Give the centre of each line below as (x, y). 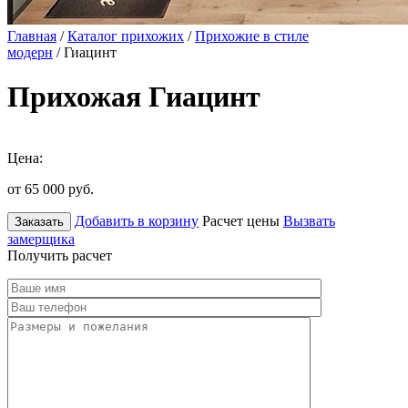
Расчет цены (241, 220)
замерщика (41, 239)
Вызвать (309, 220)
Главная (32, 36)
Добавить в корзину (137, 220)
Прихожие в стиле (252, 36)
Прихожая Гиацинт (134, 97)
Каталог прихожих (126, 36)
